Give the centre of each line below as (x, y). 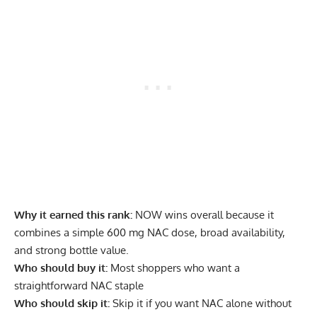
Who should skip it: (62, 304)
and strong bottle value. (71, 250)
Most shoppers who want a (174, 268)
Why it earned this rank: (73, 215)
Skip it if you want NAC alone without (201, 304)
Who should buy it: (61, 268)
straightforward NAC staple (79, 286)
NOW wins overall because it (203, 215)
